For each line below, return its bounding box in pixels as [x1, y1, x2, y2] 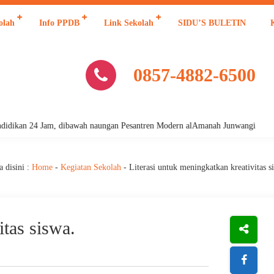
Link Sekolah [104, 18, 154, 28]
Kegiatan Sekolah [61, 163, 121, 172]
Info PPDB [39, 18, 80, 28]
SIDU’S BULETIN [178, 18, 246, 28]
